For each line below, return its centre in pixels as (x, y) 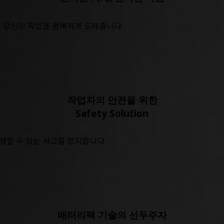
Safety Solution (112, 113)
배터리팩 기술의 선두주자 (112, 214)
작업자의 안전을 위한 (112, 99)
